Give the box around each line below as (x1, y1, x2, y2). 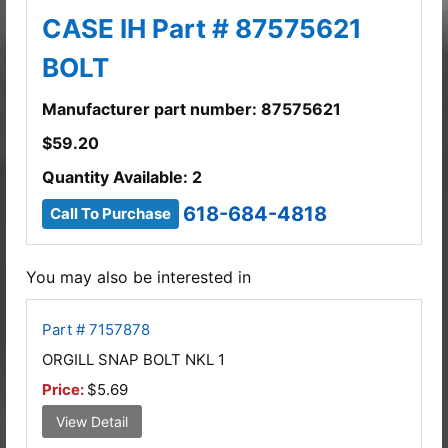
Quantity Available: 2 (42, 166, 202, 187)
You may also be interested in (26, 266, 251, 287)
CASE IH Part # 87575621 (42, 12, 362, 44)
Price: (42, 379, 87, 399)
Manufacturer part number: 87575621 (42, 98, 341, 119)
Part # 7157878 (42, 319, 150, 339)
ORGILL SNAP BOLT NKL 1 (42, 349, 225, 369)
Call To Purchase (50, 204, 171, 224)
